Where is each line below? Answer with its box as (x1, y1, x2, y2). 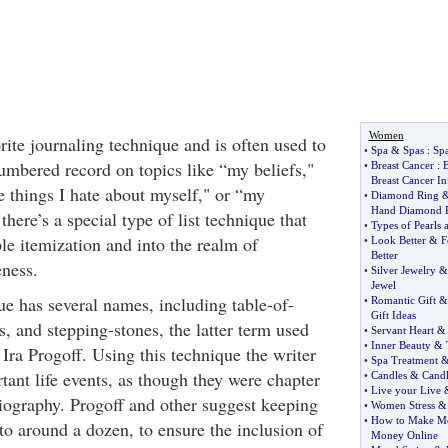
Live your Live (370, 384, 441, 396)
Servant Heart (370, 324, 434, 336)
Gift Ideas (370, 309, 416, 321)
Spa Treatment (370, 354, 438, 366)
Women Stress (370, 399, 435, 411)
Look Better (370, 234, 426, 246)
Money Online (370, 429, 438, 441)
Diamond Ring (370, 189, 439, 201)
